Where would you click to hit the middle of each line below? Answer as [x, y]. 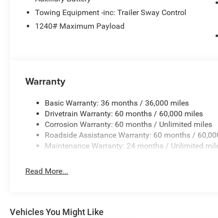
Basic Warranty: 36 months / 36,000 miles [117, 103]
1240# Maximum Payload [80, 26]
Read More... [47, 171]
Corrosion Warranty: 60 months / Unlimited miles [129, 125]
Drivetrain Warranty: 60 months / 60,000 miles [124, 114]
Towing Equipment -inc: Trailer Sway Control [111, 13]
